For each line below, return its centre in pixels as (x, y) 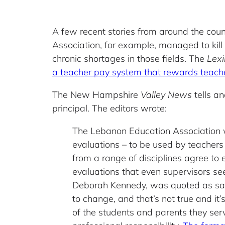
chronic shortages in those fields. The (130, 59)
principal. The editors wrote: (109, 108)
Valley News (166, 95)
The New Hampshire (96, 95)
